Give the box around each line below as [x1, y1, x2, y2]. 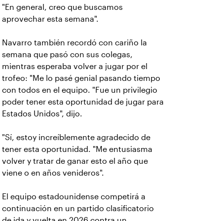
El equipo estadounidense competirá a [2, 192, 146, 201]
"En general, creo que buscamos [2, 3, 123, 11]
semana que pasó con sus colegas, [2, 50, 133, 59]
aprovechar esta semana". [2, 15, 99, 23]
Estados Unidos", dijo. [2, 110, 82, 118]
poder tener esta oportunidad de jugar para [2, 98, 164, 106]
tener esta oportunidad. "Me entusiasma [2, 145, 152, 153]
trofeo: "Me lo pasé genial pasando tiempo [2, 74, 160, 82]
